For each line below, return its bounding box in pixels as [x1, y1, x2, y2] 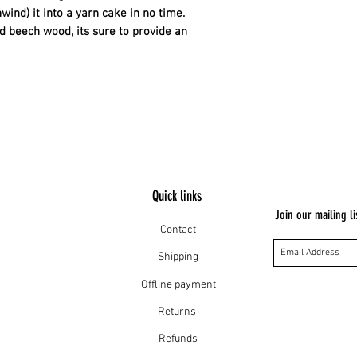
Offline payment [140, 278, 216, 292]
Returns [158, 305, 198, 320]
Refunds [159, 332, 198, 347]
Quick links [151, 187, 205, 206]
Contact [160, 223, 196, 237]
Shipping [158, 250, 198, 265]
